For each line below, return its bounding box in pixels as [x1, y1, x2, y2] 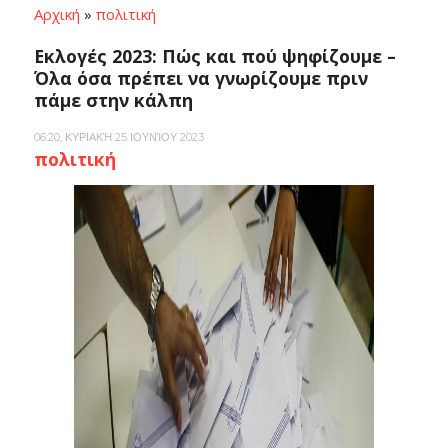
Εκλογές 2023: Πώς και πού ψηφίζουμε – [33, 43, 396, 68]
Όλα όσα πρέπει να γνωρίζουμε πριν [33, 65, 368, 90]
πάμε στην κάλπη [33, 87, 193, 112]
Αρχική [33, 3, 80, 24]
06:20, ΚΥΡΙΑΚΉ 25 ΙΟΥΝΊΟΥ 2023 [33, 129, 204, 144]
